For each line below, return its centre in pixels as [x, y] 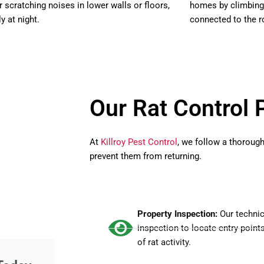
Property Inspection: [179, 214]
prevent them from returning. [146, 156]
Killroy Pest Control [139, 142]
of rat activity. [164, 242]
